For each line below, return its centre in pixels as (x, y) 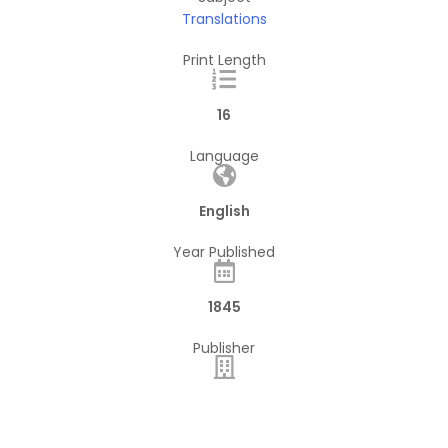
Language (224, 156)
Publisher (224, 348)
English (224, 211)
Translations (224, 19)
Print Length (224, 60)
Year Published (224, 252)
